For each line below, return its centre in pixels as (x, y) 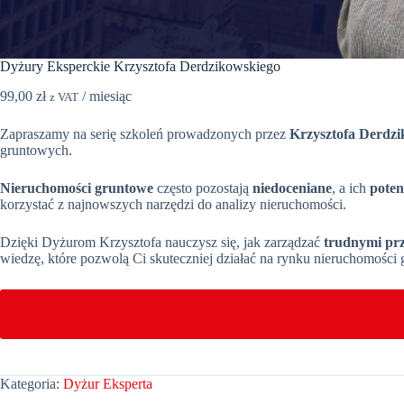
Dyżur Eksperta (108, 383)
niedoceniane (292, 188)
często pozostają (203, 188)
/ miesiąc (107, 96)
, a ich (351, 188)
